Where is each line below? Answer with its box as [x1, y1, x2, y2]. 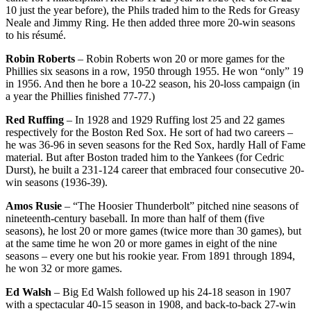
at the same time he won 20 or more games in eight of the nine [6, 237, 277, 249]
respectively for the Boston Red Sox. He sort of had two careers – [6, 126, 293, 138]
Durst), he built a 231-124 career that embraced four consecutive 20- [6, 163, 304, 176]
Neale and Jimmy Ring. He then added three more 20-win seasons [6, 16, 295, 28]
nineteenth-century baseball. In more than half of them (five [6, 212, 264, 224]
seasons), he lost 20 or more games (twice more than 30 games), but [6, 224, 301, 237]
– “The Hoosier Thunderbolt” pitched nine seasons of [62, 199, 299, 212]
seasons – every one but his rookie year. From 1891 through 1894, [6, 249, 295, 262]
